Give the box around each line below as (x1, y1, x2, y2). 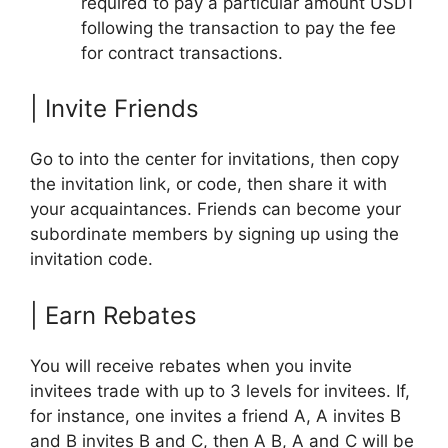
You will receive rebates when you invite (30, 355, 352, 376)
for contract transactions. (81, 42, 283, 63)
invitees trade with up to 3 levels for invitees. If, (30, 380, 410, 401)
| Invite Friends (30, 94, 199, 124)
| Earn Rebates (30, 300, 197, 330)
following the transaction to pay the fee (81, 17, 396, 38)
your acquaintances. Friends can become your (30, 199, 401, 220)
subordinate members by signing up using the (30, 224, 399, 245)
